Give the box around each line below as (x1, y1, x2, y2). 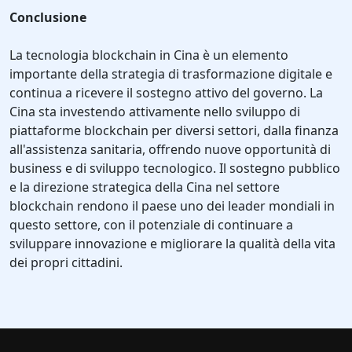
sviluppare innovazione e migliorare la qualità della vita (9, 235, 335, 253)
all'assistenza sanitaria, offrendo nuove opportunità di (9, 141, 331, 159)
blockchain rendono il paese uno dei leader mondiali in (9, 197, 335, 215)
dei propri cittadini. (9, 254, 123, 272)
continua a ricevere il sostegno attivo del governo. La (9, 84, 323, 102)
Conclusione (9, 9, 86, 27)
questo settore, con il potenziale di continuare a (9, 216, 293, 234)
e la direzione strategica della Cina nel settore (9, 178, 280, 196)
